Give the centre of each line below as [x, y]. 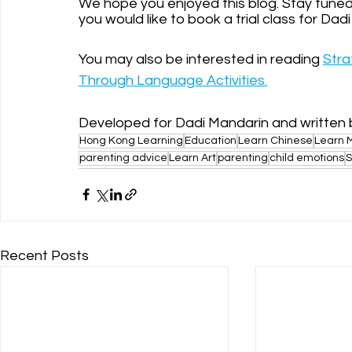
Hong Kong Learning [131, 140]
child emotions [307, 158]
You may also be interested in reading [201, 59]
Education [211, 140]
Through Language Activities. [173, 80]
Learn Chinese [275, 140]
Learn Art [192, 158]
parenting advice [123, 158]
